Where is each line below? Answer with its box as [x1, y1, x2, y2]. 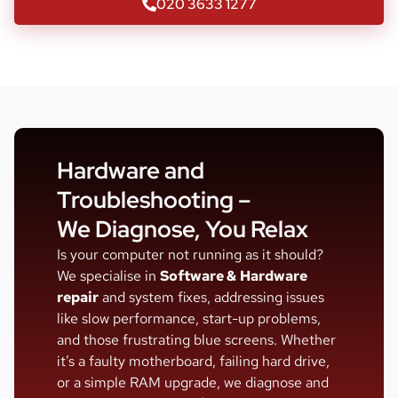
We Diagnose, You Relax [57, 214, 308, 245]
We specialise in [57, 267, 160, 286]
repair [57, 288, 99, 307]
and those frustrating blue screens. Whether [57, 330, 336, 350]
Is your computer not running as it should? [57, 245, 323, 265]
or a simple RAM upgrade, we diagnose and [57, 373, 329, 393]
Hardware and [57, 155, 204, 187]
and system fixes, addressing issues [99, 288, 324, 307]
